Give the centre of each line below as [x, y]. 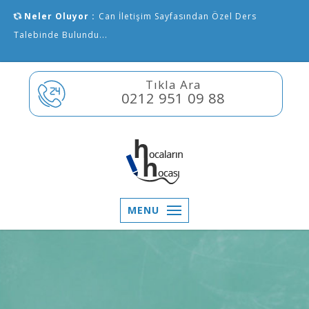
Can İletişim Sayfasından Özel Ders [178, 16]
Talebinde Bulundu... [61, 35]
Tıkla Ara [173, 84]
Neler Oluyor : [58, 16]
